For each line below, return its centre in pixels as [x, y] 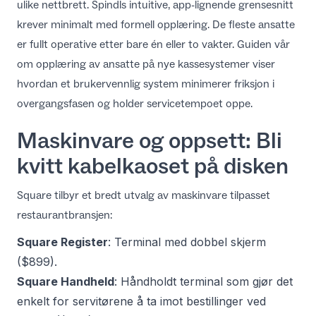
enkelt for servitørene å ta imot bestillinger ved [141, 301]
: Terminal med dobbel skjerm [187, 242]
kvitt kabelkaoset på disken [153, 166]
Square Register [62, 242]
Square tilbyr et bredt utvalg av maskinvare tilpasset [144, 195]
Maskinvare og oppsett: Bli [150, 140]
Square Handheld [66, 281]
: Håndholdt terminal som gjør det [203, 281]
